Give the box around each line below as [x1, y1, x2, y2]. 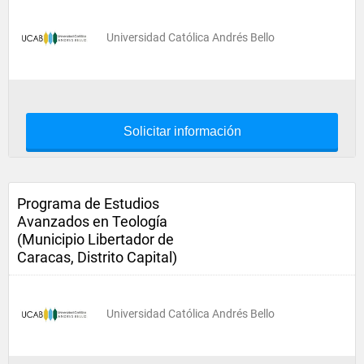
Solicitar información [123, 124, 241, 138]
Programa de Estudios [17, 195, 159, 212]
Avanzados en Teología [17, 213, 167, 230]
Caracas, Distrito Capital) [17, 249, 177, 266]
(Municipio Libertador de [17, 231, 174, 248]
